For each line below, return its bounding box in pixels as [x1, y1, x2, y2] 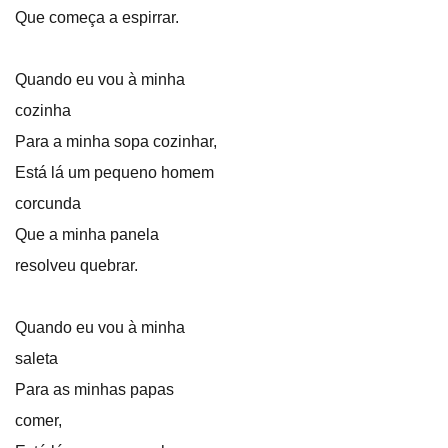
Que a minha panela [15, 226, 159, 243]
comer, [15, 412, 62, 429]
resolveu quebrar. [15, 257, 138, 274]
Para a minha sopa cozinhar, [15, 133, 217, 150]
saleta [15, 350, 58, 367]
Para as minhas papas [15, 381, 174, 398]
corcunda [15, 195, 81, 212]
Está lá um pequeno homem [15, 164, 214, 181]
